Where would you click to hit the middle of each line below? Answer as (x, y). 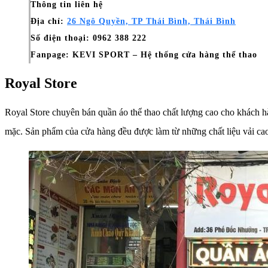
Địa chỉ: (49, 21)
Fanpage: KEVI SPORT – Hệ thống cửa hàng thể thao (144, 54)
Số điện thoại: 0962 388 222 (89, 38)
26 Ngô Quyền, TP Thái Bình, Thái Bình (151, 21)
